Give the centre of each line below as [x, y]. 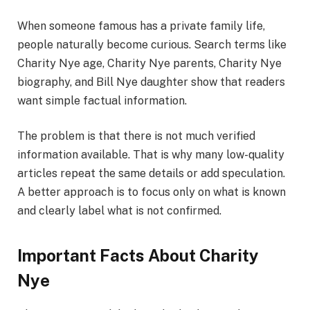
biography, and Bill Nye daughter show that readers [151, 82]
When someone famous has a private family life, [141, 26]
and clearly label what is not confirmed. [119, 211]
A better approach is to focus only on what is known [152, 192]
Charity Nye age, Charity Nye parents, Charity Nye [149, 63]
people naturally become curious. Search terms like [152, 44]
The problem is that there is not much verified [136, 136]
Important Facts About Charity [138, 255]
